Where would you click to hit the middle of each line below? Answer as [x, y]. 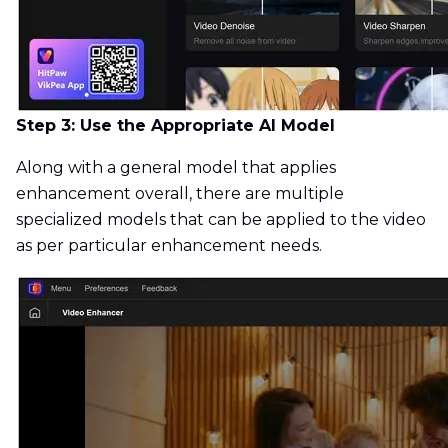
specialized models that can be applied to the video [221, 220]
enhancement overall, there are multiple [180, 194]
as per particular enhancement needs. [169, 246]
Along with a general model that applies [176, 168]
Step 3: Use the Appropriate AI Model [175, 126]
